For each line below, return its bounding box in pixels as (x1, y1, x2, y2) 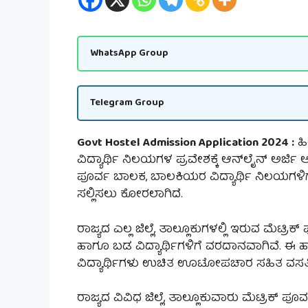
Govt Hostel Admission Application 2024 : (77, 133, 294, 154)
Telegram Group (90, 93, 164, 112)
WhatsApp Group (90, 44, 168, 63)
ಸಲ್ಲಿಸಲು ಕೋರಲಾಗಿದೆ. (77, 185, 183, 206)
